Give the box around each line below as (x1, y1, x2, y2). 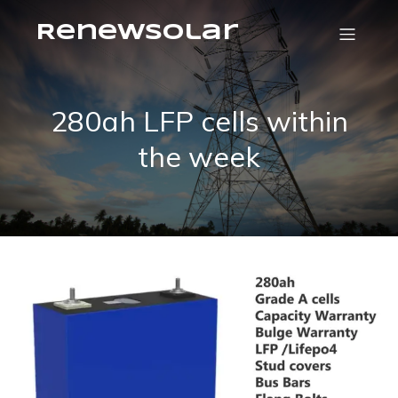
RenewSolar (36, 23, 239, 44)
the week (138, 139, 260, 174)
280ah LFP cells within (50, 103, 348, 139)
